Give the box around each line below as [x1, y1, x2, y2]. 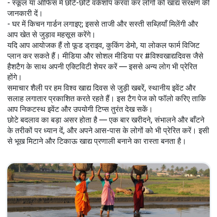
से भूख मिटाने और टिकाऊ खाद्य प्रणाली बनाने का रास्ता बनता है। [7, 137, 186, 145]
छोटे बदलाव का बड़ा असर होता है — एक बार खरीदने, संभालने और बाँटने [7, 115, 204, 124]
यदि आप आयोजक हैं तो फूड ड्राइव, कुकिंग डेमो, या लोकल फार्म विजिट [7, 41, 200, 49]
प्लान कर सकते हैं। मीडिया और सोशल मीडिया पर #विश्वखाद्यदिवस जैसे [7, 51, 203, 60]
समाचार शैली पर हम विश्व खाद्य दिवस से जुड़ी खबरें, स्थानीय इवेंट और [7, 83, 196, 92]
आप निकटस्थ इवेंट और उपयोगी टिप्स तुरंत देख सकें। [7, 105, 153, 113]
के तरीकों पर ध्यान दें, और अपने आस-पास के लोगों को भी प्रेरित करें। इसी [7, 126, 209, 135]
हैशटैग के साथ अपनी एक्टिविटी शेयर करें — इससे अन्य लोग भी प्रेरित [7, 62, 197, 71]
